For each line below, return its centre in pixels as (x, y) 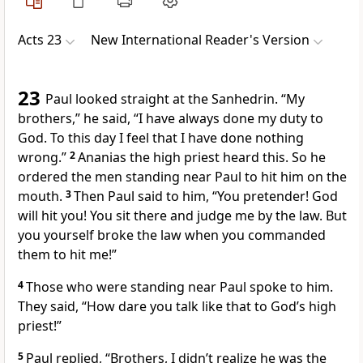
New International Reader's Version (200, 40)
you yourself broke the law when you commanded (172, 235)
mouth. (42, 196)
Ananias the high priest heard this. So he (202, 158)
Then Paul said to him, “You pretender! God (206, 196)
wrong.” (44, 158)
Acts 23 (40, 40)
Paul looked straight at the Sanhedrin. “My (175, 99)
